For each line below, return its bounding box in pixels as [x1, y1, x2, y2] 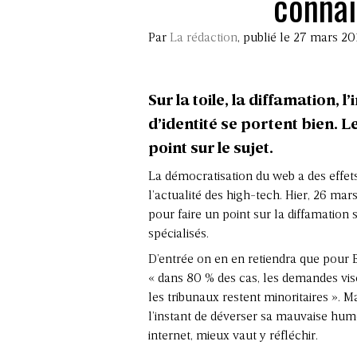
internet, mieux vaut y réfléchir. [148, 329, 318, 343]
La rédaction [170, 31, 237, 45]
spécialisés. [148, 227, 209, 241]
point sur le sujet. [148, 140, 273, 157]
